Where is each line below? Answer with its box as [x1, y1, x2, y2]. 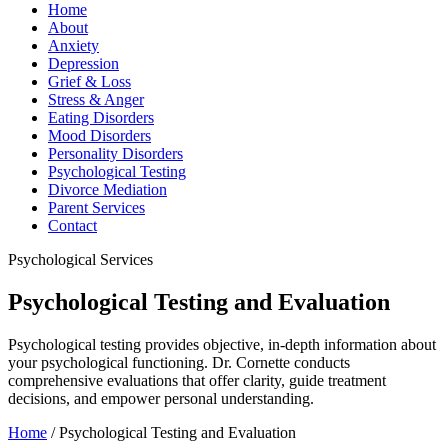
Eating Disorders [48, 109, 154, 127]
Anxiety [48, 37, 99, 55]
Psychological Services [8, 251, 153, 269]
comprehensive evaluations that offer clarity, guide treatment [8, 372, 386, 389]
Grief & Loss [48, 73, 131, 91]
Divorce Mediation [48, 181, 167, 199]
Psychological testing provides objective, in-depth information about [8, 336, 436, 353]
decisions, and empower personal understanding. [8, 390, 314, 407]
